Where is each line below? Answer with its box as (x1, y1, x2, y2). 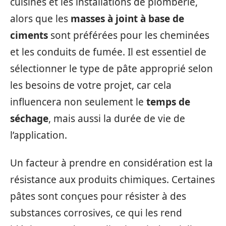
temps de (146, 95, 190, 108)
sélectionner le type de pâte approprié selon (10, 62, 213, 75)
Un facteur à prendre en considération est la (10, 156, 213, 169)
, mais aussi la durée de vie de (48, 111, 185, 125)
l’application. (10, 128, 67, 142)
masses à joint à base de (71, 12, 184, 25)
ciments (10, 28, 48, 42)
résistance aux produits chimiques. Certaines (10, 173, 215, 186)
